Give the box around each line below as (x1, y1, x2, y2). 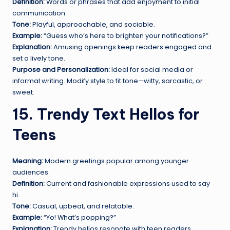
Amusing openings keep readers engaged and (52, 43, 212, 52)
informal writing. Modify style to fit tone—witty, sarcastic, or (12, 76, 203, 86)
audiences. (12, 168, 50, 177)
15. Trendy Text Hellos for (12, 105, 200, 124)
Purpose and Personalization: (12, 65, 110, 74)
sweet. (12, 88, 34, 97)
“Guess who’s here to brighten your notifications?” (42, 31, 208, 41)
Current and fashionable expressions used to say (45, 179, 210, 188)
